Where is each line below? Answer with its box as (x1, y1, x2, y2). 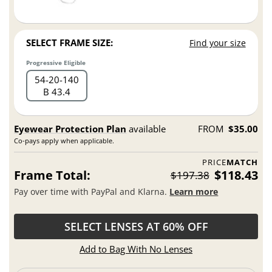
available (126, 123, 166, 135)
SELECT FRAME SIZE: (26, 36, 114, 49)
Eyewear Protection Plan (14, 123, 127, 135)
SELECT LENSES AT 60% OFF (64, 219, 208, 234)
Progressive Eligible (26, 58, 86, 67)
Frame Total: (14, 167, 91, 184)
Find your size (189, 37, 246, 49)
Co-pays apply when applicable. (14, 136, 115, 146)
